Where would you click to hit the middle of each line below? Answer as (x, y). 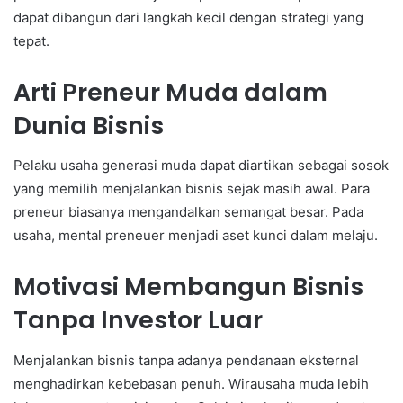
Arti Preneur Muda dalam (170, 92)
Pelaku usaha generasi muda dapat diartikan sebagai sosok (201, 166)
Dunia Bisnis (89, 125)
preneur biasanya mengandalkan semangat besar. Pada (188, 212)
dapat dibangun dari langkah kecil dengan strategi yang (188, 17)
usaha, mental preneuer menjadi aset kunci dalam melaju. (196, 236)
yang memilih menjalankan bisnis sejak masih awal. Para (192, 189)
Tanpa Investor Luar (138, 320)
